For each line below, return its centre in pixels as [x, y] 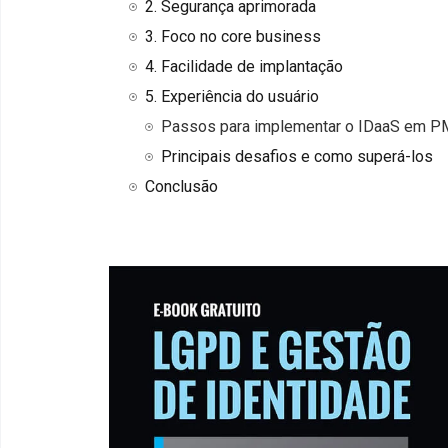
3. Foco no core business [233, 37]
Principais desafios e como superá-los [297, 157]
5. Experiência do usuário [232, 97]
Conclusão [181, 187]
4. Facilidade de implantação [244, 67]
